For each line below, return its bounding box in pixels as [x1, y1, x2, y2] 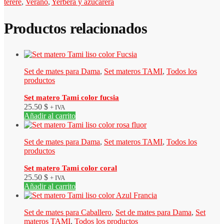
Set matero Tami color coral [24, 164, 117, 172]
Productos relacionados [4, 20, 147, 37]
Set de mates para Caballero [24, 208, 111, 216]
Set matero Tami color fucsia [24, 93, 119, 101]
